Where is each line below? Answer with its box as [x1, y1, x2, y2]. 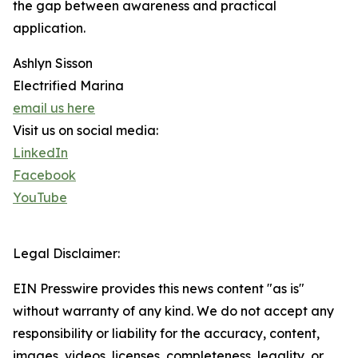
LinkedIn [13, 145, 68, 161]
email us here [13, 100, 95, 117]
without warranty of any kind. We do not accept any [13, 303, 334, 320]
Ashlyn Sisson [13, 55, 93, 72]
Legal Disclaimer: [13, 245, 120, 262]
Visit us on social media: [13, 122, 158, 139]
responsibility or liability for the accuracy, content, [13, 325, 320, 342]
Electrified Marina [13, 78, 124, 94]
